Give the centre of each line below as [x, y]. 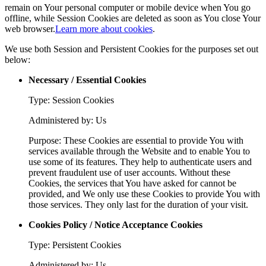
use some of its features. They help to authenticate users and [140, 161]
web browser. [30, 28]
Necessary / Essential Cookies [87, 80]
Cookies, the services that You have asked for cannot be [132, 183]
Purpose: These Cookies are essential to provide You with [136, 140]
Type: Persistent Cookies [75, 245]
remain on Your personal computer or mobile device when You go [128, 7]
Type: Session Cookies [71, 100]
